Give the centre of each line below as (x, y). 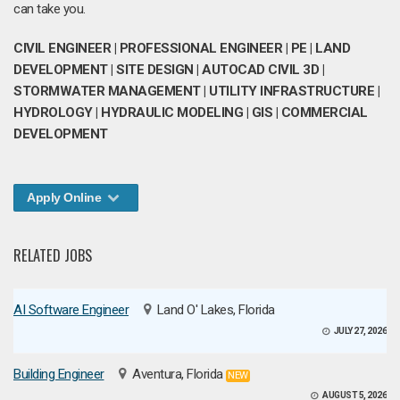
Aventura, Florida (178, 374)
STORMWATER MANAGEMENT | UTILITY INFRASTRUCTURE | (196, 91)
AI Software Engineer (71, 310)
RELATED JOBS (53, 255)
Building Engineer (59, 374)
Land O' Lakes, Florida (216, 310)
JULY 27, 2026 (359, 331)
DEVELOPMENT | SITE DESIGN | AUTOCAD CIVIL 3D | (169, 70)
